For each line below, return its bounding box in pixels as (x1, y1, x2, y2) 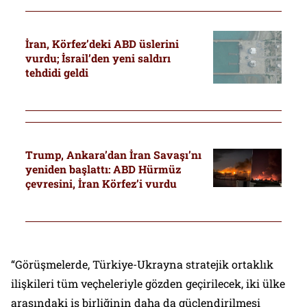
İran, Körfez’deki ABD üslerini (25, 36, 179, 51)
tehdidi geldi (25, 65, 88, 79)
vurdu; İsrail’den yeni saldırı (25, 51, 171, 65)
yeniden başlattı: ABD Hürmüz (25, 162, 181, 176)
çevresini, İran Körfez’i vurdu (25, 176, 177, 191)
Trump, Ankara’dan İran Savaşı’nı (25, 147, 201, 162)
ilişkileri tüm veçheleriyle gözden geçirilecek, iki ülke (11, 276, 285, 291)
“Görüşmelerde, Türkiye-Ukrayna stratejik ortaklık (11, 257, 273, 272)
